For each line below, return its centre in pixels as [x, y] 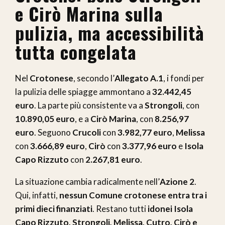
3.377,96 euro [149, 146]
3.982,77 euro [145, 132]
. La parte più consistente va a [89, 105]
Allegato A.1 [139, 78]
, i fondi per [184, 78]
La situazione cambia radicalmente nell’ [87, 181]
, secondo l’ [94, 78]
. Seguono [53, 132]
